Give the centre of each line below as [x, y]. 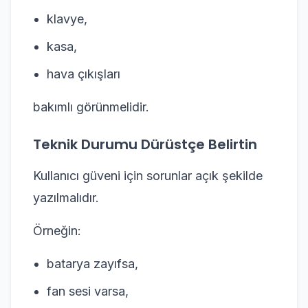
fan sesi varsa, [88, 291]
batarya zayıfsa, [92, 264]
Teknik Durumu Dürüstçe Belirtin [145, 144]
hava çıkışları [84, 74]
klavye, [67, 19]
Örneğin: [57, 231]
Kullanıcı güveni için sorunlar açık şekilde [148, 176]
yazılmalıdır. [66, 198]
